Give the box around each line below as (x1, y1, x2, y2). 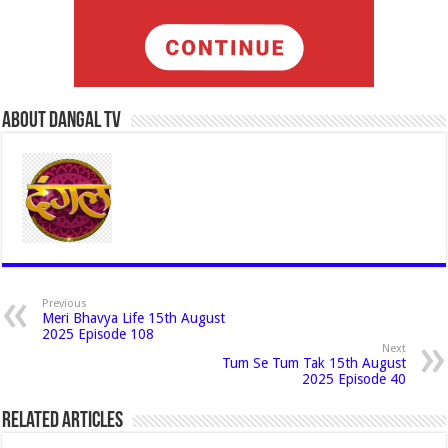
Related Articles (2, 410, 124, 433)
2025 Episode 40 (301, 371, 406, 387)
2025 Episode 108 (42, 326, 155, 342)
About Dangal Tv (2, 110, 122, 133)
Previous (42, 297, 88, 310)
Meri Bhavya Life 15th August (42, 310, 226, 326)
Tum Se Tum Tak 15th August (221, 355, 406, 371)
